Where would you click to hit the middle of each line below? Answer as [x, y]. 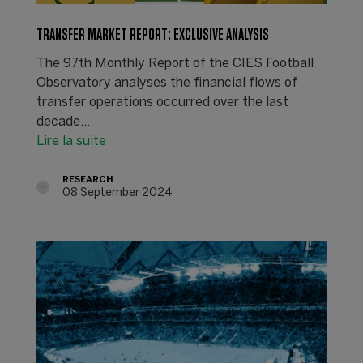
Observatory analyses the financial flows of [167, 83]
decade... [63, 122]
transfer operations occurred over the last [162, 102]
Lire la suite [71, 141]
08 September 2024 [117, 193]
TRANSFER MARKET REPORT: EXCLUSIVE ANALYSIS [152, 34]
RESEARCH [88, 179]
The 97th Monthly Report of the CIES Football [175, 63]
